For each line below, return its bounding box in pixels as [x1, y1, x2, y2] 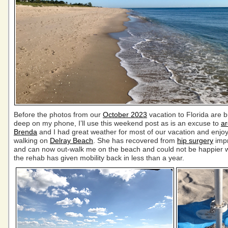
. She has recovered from [93, 136, 177, 145]
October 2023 [103, 110, 147, 119]
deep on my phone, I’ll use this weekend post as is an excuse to [14, 119, 221, 127]
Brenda [14, 128, 37, 136]
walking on [14, 136, 50, 145]
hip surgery [177, 136, 213, 145]
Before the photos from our [14, 110, 103, 119]
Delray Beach [50, 136, 93, 145]
